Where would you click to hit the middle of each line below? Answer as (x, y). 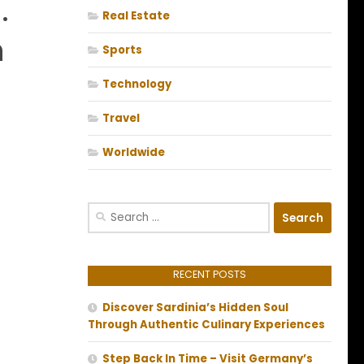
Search (106, 210)
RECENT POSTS (210, 275)
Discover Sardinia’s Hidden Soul (195, 308)
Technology (137, 84)
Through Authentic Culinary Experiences (206, 325)
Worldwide (134, 153)
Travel (121, 119)
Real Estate (136, 16)
